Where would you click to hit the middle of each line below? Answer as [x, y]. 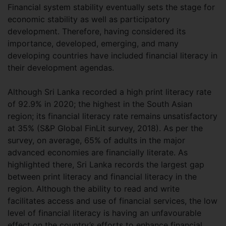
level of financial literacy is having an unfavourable [104, 213]
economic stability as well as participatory [89, 19]
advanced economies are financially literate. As [98, 153]
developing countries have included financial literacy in [112, 56]
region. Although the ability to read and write [94, 189]
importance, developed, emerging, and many [93, 44]
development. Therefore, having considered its [97, 32]
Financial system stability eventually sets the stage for [111, 7]
